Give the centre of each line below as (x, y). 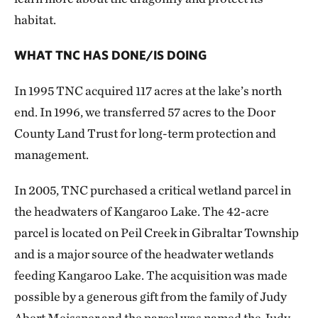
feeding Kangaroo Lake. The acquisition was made (151, 275)
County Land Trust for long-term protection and (145, 133)
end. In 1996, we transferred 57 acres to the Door (145, 112)
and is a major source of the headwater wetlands (144, 254)
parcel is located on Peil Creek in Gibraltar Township (157, 233)
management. (51, 155)
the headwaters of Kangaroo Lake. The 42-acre (142, 212)
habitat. (35, 20)
